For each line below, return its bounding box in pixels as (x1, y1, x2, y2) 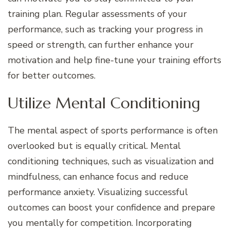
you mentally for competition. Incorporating (8, 216, 192, 229)
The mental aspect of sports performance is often (8, 124, 218, 137)
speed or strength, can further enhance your (8, 39, 194, 51)
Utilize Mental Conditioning (8, 93, 200, 112)
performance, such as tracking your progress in (8, 23, 203, 36)
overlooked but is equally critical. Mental (8, 139, 181, 152)
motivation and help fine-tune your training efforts (8, 54, 221, 67)
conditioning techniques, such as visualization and (8, 155, 214, 167)
